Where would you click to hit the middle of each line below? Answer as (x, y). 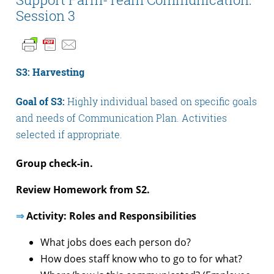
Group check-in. (54, 164)
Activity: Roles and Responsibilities (110, 216)
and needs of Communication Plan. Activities (121, 117)
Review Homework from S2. (83, 190)
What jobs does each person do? (116, 243)
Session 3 (46, 16)
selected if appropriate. (69, 134)
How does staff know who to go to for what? (141, 259)
